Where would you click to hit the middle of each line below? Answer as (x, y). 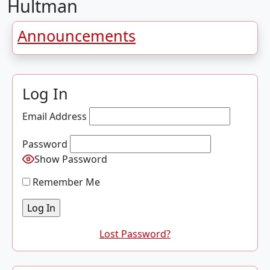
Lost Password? (135, 234)
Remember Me (65, 182)
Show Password (71, 159)
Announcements (77, 36)
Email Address (55, 116)
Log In (45, 93)
